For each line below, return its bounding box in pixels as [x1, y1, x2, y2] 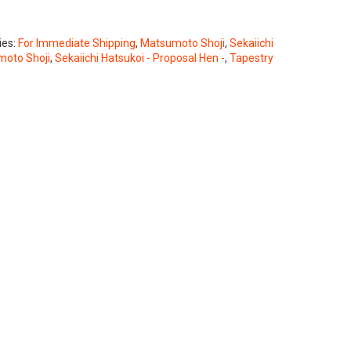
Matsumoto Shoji [140, 36, 226, 49]
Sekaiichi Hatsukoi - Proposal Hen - [55, 51, 226, 64]
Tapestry [230, 51, 274, 64]
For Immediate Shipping [18, 36, 136, 49]
